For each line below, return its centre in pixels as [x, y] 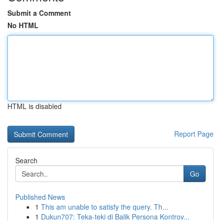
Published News [40, 197]
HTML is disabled [35, 106]
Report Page [194, 134]
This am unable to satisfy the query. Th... [105, 207]
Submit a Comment [39, 13]
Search [26, 160]
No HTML [23, 25]
